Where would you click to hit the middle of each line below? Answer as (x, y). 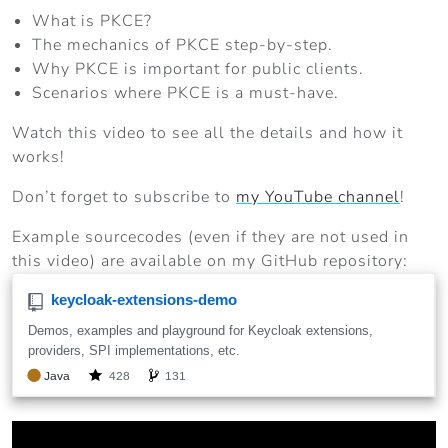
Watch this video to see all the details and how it (207, 132)
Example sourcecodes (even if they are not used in (210, 236)
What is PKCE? (92, 20)
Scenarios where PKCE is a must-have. (185, 92)
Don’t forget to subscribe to (124, 196)
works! (38, 156)
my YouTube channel (318, 196)
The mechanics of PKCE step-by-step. (182, 44)
